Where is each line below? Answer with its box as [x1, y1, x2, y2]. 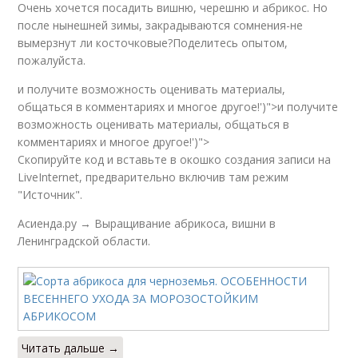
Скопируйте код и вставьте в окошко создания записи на [18, 151, 332, 167]
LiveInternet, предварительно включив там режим [18, 169, 289, 185]
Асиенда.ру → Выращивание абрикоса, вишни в [18, 215, 276, 231]
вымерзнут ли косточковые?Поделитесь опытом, [18, 34, 288, 50]
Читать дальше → [22, 340, 120, 356]
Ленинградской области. [18, 233, 151, 249]
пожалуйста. [18, 52, 86, 68]
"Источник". [18, 186, 83, 202]
